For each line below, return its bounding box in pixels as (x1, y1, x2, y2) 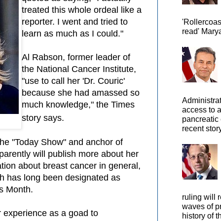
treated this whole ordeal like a (22, 4, 142, 15)
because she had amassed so (22, 87, 140, 98)
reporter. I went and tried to (22, 16, 128, 27)
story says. (22, 112, 67, 123)
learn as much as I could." (22, 28, 128, 38)
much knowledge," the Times (22, 99, 135, 110)
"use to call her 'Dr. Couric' (22, 75, 125, 86)
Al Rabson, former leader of (22, 52, 130, 62)
